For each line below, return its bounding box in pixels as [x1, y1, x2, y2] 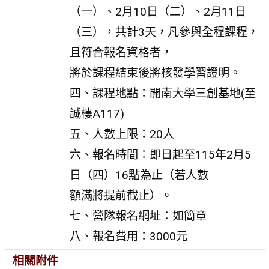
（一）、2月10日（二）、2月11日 [70, 4, 247, 19]
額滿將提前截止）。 [70, 188, 173, 202]
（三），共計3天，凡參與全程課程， [70, 25, 259, 39]
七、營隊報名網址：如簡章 [70, 208, 207, 223]
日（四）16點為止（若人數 [70, 168, 209, 182]
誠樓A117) [70, 106, 125, 121]
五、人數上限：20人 [70, 127, 175, 141]
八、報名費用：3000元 [70, 229, 188, 243]
